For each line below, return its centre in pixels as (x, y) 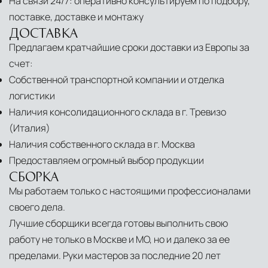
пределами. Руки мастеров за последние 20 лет (115, 256)
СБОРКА (34, 176)
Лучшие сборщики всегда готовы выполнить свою (118, 223)
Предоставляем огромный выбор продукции (106, 161)
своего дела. (37, 207)
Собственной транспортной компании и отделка (117, 80)
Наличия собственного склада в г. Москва (102, 144)
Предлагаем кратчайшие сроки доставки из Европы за (129, 48)
